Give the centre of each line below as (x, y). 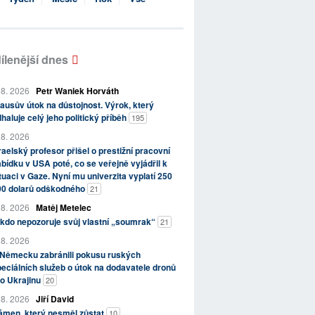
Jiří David (54, 299)
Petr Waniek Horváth (77, 91)
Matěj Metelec (63, 208)
